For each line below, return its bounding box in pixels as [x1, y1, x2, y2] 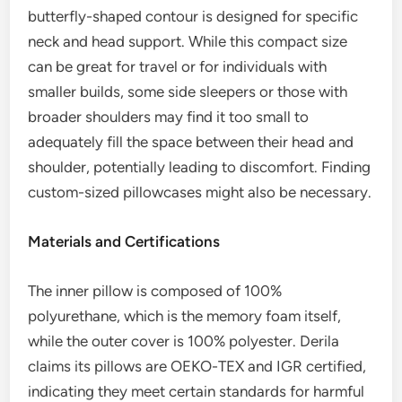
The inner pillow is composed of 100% [28, 282, 283, 301]
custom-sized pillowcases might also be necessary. [28, 183, 372, 202]
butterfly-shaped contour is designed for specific [28, 7, 359, 26]
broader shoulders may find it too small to [28, 108, 310, 127]
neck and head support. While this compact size [28, 32, 348, 51]
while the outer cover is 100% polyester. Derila [28, 332, 340, 351]
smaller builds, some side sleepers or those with [28, 83, 348, 101]
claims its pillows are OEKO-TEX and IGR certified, [28, 357, 367, 376]
